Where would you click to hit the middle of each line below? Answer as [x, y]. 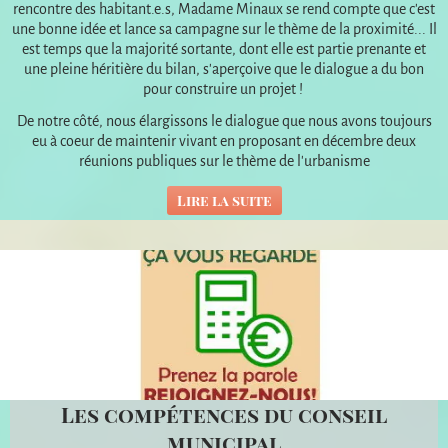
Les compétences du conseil [224, 413]
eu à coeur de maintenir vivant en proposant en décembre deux [224, 140]
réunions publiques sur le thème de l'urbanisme [224, 160]
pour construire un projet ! [224, 88]
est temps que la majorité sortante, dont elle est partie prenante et [224, 48]
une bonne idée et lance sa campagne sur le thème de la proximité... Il [224, 28]
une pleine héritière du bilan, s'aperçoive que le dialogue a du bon [224, 68]
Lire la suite [224, 200]
